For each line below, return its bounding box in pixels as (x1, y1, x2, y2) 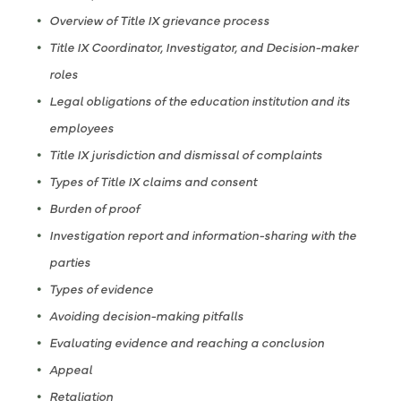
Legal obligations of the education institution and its (49, 91, 350, 109)
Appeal (49, 360, 92, 378)
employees (49, 118, 114, 136)
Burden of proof (49, 199, 140, 217)
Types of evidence (49, 279, 153, 297)
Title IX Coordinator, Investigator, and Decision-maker (49, 38, 358, 55)
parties (49, 252, 90, 270)
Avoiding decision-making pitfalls (49, 306, 243, 324)
